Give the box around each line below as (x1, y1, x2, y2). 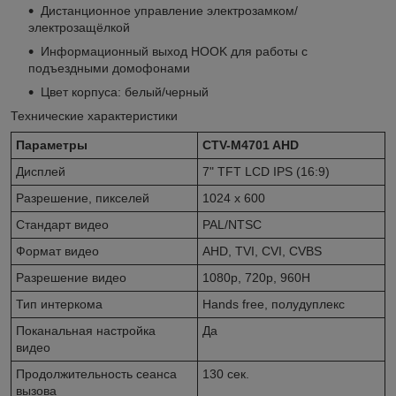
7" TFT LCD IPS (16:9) (202, 164, 330, 179)
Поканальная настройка (16, 323, 156, 338)
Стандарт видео (16, 217, 109, 232)
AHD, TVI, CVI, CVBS (202, 243, 322, 258)
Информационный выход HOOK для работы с (41, 43, 308, 58)
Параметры (16, 137, 88, 152)
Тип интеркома (16, 296, 103, 311)
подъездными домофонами (28, 60, 190, 75)
